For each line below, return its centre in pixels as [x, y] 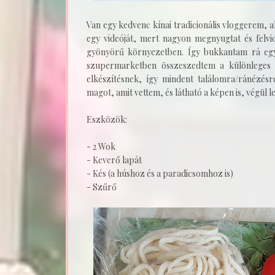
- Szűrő [102, 187]
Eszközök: [107, 119]
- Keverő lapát [114, 160]
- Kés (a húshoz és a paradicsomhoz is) [160, 173]
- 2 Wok [101, 146]
